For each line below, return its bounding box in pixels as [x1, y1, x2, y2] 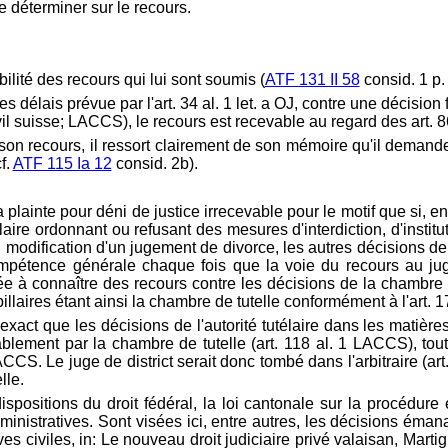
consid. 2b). [111, 155, 198, 172]
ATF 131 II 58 [264, 71, 360, 88]
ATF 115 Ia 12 [12, 155, 112, 172]
